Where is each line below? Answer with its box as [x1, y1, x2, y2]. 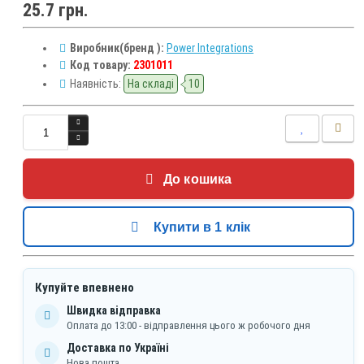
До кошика [163, 172, 232, 187]
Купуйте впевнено [35, 280, 134, 296]
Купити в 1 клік [153, 220, 251, 235]
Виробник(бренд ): [70, 41, 164, 55]
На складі [128, 77, 174, 91]
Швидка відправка [67, 304, 161, 318]
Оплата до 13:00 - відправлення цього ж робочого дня [67, 319, 310, 332]
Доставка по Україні [67, 341, 169, 355]
